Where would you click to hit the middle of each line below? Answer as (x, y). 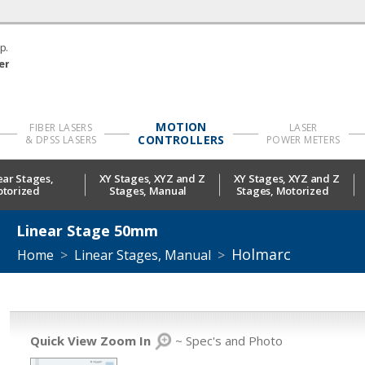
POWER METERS (303, 140)
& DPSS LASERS (61, 140)
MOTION (181, 127)
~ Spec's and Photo (227, 341)
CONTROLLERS (181, 140)
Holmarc (261, 255)
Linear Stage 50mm (87, 231)
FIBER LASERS (61, 128)
